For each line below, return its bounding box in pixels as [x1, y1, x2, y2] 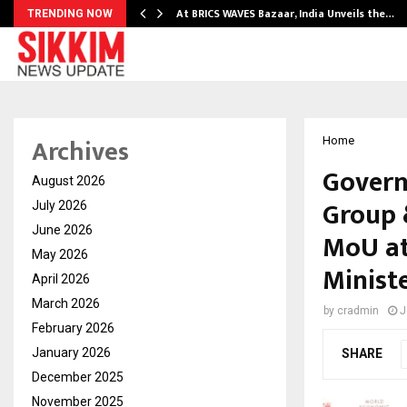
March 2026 [32, 296, 100, 311]
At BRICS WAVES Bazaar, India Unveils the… [176, 5, 394, 23]
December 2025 [32, 370, 124, 384]
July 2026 [32, 198, 87, 213]
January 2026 [32, 345, 111, 360]
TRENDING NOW [27, 7, 113, 20]
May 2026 [32, 247, 88, 262]
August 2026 [32, 174, 105, 188]
